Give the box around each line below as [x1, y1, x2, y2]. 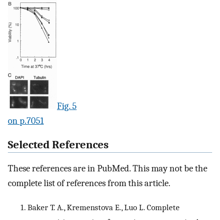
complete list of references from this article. [8, 178, 170, 189]
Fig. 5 [57, 100, 77, 111]
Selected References [8, 138, 109, 151]
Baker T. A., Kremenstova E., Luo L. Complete [27, 202, 180, 213]
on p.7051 [8, 115, 44, 126]
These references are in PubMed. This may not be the [8, 163, 207, 174]
